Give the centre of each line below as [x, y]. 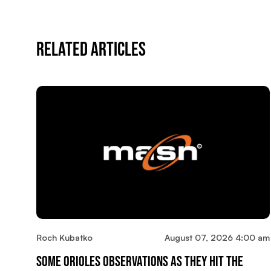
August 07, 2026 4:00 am [217, 238]
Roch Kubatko [64, 238]
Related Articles [91, 50]
